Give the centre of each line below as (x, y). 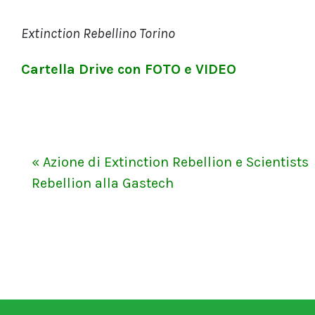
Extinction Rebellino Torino (98, 33)
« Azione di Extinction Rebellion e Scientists (170, 162)
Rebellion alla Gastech (103, 183)
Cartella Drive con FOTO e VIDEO (129, 69)
